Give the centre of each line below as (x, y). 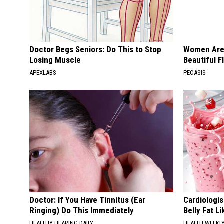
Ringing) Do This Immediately (82, 210)
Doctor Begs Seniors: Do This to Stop (95, 49)
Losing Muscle (55, 60)
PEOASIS (195, 73)
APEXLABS (43, 73)
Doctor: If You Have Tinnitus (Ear (87, 200)
